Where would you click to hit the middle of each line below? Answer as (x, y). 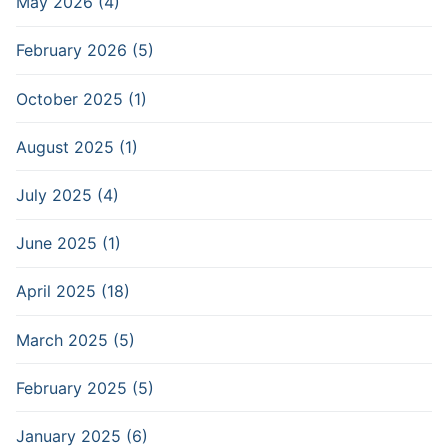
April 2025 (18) (73, 291)
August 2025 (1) (77, 146)
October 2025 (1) (81, 98)
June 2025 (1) (68, 243)
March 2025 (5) (75, 339)
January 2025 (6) (82, 435)
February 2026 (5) (85, 50)
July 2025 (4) (67, 195)
